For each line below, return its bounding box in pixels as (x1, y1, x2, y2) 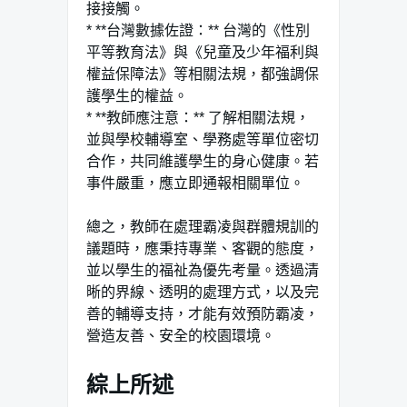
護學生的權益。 (86, 87, 188, 104)
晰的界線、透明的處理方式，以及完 (86, 283, 319, 300)
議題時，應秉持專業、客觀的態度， (86, 240, 319, 256)
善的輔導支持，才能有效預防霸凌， (86, 305, 319, 322)
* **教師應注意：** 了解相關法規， (86, 109, 310, 125)
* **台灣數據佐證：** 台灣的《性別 (86, 22, 310, 38)
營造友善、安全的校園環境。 (86, 327, 275, 343)
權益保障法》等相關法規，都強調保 (86, 65, 319, 82)
